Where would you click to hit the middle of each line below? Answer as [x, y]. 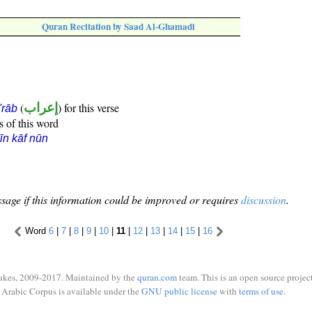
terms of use [261, 291]
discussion [264, 200]
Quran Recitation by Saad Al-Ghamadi [118, 27]
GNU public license [179, 291]
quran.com [157, 277]
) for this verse [88, 108]
